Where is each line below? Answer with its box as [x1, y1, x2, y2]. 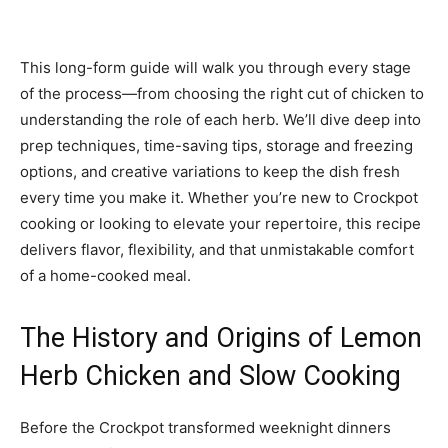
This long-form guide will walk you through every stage [20, 58, 411, 78]
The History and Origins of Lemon [20, 322, 422, 355]
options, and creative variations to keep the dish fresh [20, 162, 400, 182]
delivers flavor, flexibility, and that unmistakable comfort [20, 240, 414, 260]
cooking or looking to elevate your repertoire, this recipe [20, 214, 421, 234]
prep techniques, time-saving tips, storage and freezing [20, 136, 413, 156]
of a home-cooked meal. [20, 266, 191, 286]
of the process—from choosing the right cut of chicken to [20, 84, 424, 104]
